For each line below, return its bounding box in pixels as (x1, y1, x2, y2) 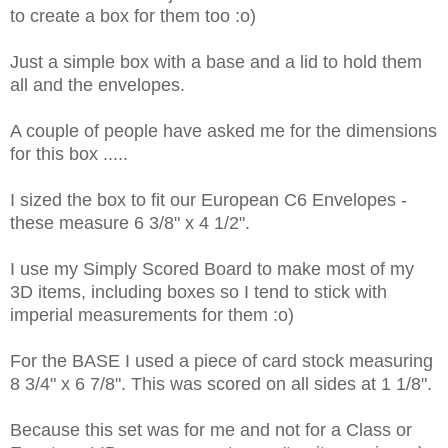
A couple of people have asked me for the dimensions (10, 121, 437, 142)
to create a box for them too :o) (10, 6, 256, 27)
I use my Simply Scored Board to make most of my (10, 259, 414, 280)
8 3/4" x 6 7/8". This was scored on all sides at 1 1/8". (10, 374, 432, 395)
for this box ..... (10, 144, 128, 165)
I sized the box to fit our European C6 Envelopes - (10, 190, 407, 211)
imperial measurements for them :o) (10, 305, 299, 326)
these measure (10, 213, 134, 234)
